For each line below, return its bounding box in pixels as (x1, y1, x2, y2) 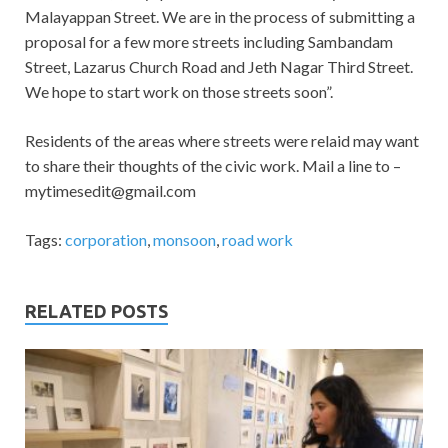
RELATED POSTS (25, 301, 168, 322)
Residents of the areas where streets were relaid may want (25, 131, 419, 151)
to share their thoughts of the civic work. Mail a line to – (25, 156, 401, 176)
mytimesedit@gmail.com (25, 181, 196, 201)
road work (222, 230, 293, 250)
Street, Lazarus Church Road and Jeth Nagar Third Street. (25, 57, 413, 77)
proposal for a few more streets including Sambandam (25, 32, 393, 52)
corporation (65, 230, 147, 250)
